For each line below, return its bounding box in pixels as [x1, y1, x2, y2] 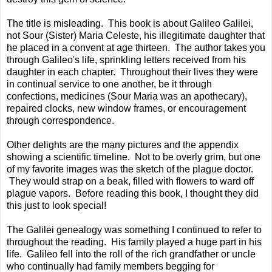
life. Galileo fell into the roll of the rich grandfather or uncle [7, 248, 256, 259]
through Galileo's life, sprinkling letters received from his [7, 54, 246, 65]
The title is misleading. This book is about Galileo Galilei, [7, 18, 253, 29]
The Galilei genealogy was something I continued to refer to [7, 224, 262, 235]
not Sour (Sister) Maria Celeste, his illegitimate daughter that [7, 30, 265, 41]
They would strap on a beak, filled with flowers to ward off [7, 175, 254, 186]
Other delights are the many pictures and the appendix [7, 139, 239, 150]
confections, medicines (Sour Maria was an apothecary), [7, 90, 247, 101]
